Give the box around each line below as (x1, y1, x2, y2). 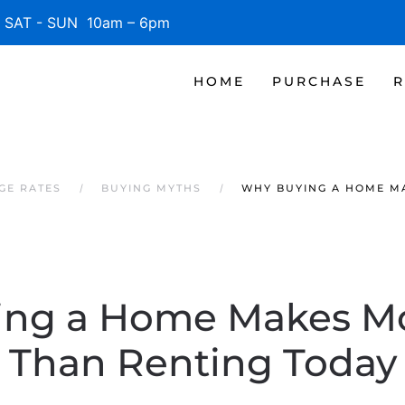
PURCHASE (272, 72, 366, 89)
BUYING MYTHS (101, 182, 202, 194)
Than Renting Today (8, 339, 397, 386)
